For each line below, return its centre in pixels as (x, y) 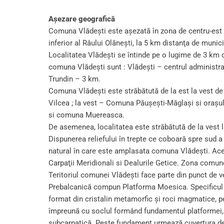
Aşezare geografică (82, 19)
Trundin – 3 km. (74, 79)
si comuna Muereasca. (86, 115)
